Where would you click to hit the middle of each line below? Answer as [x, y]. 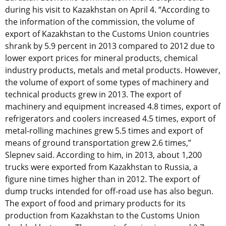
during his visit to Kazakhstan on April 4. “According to [107, 10]
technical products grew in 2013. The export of [93, 95]
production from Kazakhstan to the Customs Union [102, 216]
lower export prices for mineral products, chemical [101, 58]
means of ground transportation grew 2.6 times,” [98, 143]
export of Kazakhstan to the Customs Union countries [107, 34]
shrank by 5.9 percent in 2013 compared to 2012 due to [110, 46]
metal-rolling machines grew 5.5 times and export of [104, 131]
